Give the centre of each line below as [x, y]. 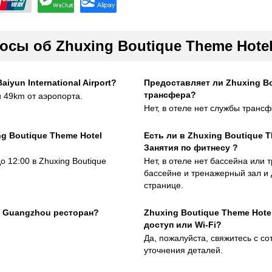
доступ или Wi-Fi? [182, 225]
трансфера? [170, 95]
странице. [163, 185]
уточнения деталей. [183, 250]
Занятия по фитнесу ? [191, 148]
